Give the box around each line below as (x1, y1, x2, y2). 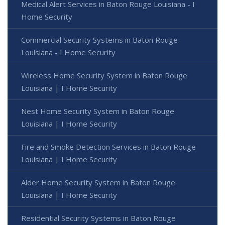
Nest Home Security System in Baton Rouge (21, 105, 174, 116)
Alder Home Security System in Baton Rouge (21, 177, 175, 187)
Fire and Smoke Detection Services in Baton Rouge (21, 141, 196, 152)
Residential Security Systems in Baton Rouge (21, 212, 176, 223)
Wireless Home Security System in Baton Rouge (21, 70, 187, 80)
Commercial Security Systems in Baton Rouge (21, 34, 178, 45)
